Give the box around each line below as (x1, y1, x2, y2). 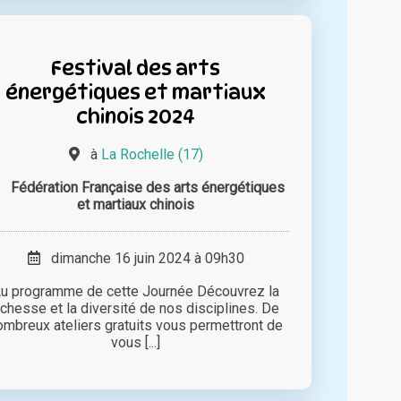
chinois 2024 (76, 103, 196, 128)
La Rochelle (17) (100, 145, 203, 163)
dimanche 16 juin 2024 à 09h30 (39, 249, 244, 267)
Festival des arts (51, 55, 221, 80)
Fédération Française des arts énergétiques (10, 178, 285, 196)
